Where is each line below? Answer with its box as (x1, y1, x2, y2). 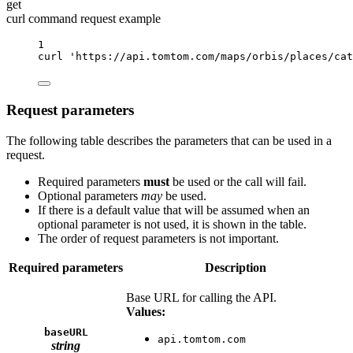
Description (204, 260, 266, 274)
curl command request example (6, 12, 161, 26)
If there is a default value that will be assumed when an (38, 203, 310, 217)
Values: (126, 304, 165, 318)
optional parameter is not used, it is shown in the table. (38, 217, 307, 231)
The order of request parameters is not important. (38, 231, 279, 245)
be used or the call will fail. (169, 174, 307, 188)
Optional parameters (38, 188, 141, 203)
